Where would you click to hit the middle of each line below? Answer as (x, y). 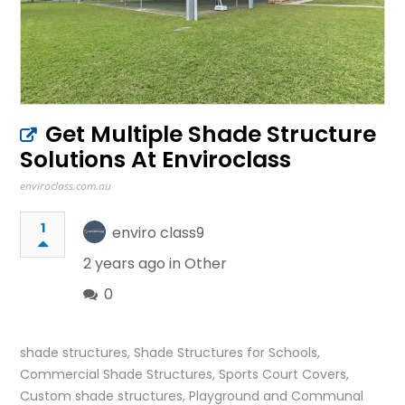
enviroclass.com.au (66, 185)
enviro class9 (159, 232)
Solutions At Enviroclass (156, 159)
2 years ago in (134, 263)
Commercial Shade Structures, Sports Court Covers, (185, 374)
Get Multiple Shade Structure (211, 134)
